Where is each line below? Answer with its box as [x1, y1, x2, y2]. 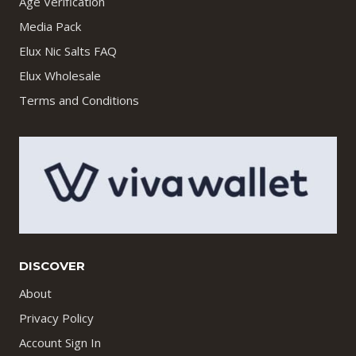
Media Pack [19, 18, 81, 35]
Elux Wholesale [19, 68, 101, 84]
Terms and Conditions [19, 92, 139, 109]
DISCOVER [19, 258, 85, 274]
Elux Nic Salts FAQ [19, 43, 117, 60]
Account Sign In [19, 335, 101, 351]
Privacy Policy [19, 310, 94, 327]
